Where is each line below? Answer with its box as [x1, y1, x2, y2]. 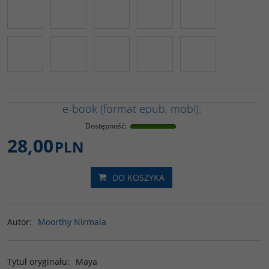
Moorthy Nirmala [38, 216, 106, 228]
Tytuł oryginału [7, 256, 67, 267]
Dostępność [85, 121, 125, 131]
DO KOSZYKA [112, 171, 165, 183]
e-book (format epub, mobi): [62, 101, 201, 116]
